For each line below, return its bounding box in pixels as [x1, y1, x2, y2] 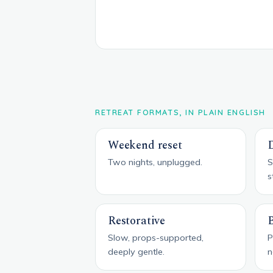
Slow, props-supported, [108, 232, 204, 243]
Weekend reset [108, 136, 182, 154]
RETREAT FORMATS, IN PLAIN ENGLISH [95, 107, 266, 117]
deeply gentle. [108, 246, 165, 257]
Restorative [108, 212, 165, 230]
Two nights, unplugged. [108, 156, 202, 168]
